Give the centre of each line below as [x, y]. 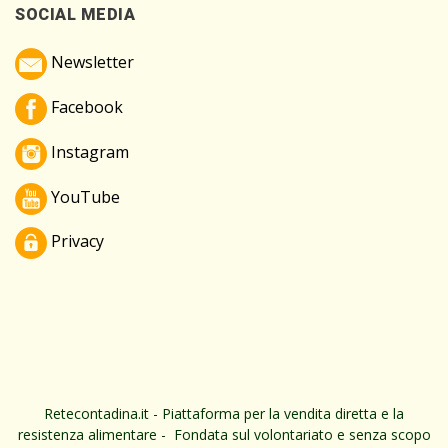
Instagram [88, 152]
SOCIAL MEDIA [75, 14]
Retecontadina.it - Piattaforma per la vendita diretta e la [224, 413]
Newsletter [90, 62]
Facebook [85, 107]
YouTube [83, 196]
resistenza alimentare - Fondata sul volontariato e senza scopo [224, 434]
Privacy [75, 241]
